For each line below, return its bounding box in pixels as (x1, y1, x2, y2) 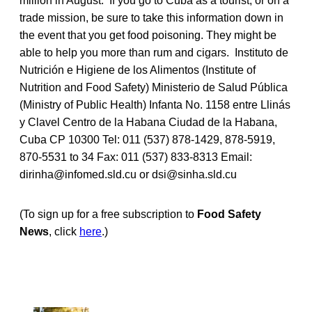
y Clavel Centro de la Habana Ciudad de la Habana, (19, 116, 277, 128)
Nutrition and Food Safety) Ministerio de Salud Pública (19, 81, 288, 93)
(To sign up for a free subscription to (19, 208, 197, 220)
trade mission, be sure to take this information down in (19, 11, 283, 24)
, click (49, 225, 79, 237)
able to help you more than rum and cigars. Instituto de (19, 46, 288, 58)
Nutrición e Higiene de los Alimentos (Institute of (19, 63, 256, 76)
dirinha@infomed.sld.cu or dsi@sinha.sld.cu (19, 168, 237, 180)
